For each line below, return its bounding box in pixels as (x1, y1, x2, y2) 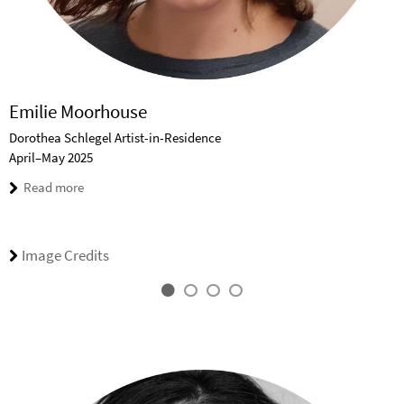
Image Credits (22, 245, 109, 266)
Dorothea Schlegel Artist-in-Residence (9, 128, 221, 146)
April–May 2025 (9, 148, 93, 166)
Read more (23, 178, 84, 196)
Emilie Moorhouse (9, 98, 147, 124)
